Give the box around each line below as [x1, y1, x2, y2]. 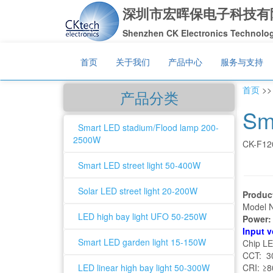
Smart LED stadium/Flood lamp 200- [73, 121, 219, 133]
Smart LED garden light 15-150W [73, 236, 206, 248]
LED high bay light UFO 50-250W [73, 210, 207, 222]
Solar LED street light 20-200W [73, 185, 197, 197]
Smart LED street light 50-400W [73, 159, 200, 171]
